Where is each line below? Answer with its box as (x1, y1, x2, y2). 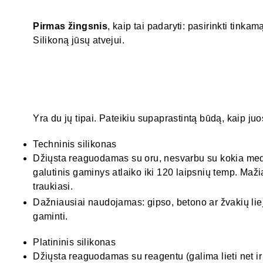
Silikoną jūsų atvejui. (33, 35, 125, 45)
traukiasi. (33, 181, 73, 192)
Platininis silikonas (33, 237, 116, 248)
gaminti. (33, 211, 68, 222)
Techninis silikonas (33, 139, 117, 150)
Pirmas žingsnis (33, 21, 108, 31)
